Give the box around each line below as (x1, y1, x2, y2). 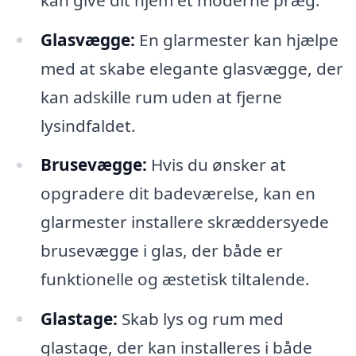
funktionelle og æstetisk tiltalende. (40, 268, 310, 291)
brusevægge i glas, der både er (40, 239, 283, 262)
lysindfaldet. (40, 114, 136, 137)
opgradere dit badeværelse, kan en (40, 182, 315, 205)
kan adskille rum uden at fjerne (40, 85, 282, 108)
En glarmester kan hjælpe (134, 28, 339, 51)
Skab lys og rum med (117, 308, 284, 331)
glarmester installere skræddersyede (40, 211, 329, 234)
